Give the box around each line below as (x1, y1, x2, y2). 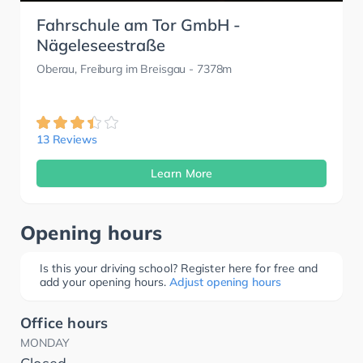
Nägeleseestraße (36, 35, 165, 56)
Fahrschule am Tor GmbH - (36, 15, 241, 36)
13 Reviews (36, 132, 97, 147)
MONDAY (20, 335, 70, 351)
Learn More (151, 166, 212, 181)
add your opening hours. (40, 275, 167, 290)
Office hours (20, 314, 109, 333)
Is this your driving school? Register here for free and (40, 261, 318, 276)
